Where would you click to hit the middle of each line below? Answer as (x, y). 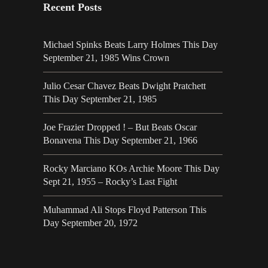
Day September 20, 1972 (90, 223)
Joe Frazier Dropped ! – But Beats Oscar (120, 127)
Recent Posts (72, 7)
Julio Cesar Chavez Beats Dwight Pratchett (124, 86)
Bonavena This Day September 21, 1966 (120, 141)
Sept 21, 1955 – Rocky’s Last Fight (110, 182)
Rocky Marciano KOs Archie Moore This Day (131, 169)
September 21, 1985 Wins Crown (106, 58)
